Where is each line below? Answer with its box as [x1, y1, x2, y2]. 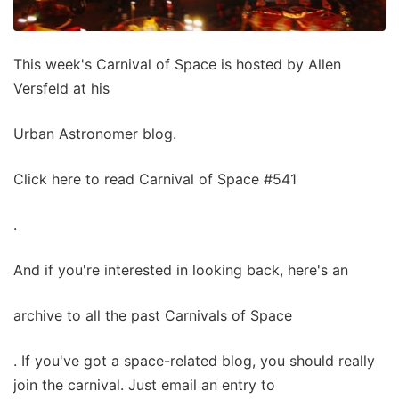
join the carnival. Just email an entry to [13, 376, 275, 395]
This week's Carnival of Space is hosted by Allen [13, 55, 341, 74]
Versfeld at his [13, 79, 110, 98]
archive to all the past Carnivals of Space [13, 306, 292, 325]
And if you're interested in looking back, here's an [13, 261, 348, 280]
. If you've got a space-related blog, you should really [13, 352, 375, 370]
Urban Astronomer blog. [13, 125, 176, 143]
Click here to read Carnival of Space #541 [13, 170, 297, 189]
